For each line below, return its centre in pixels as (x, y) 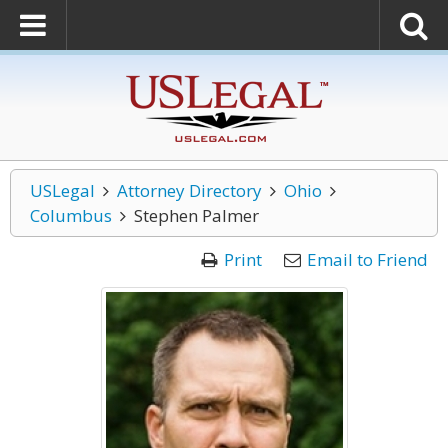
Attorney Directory (189, 190)
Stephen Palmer (196, 215)
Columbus (71, 215)
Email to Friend (367, 259)
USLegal (62, 190)
